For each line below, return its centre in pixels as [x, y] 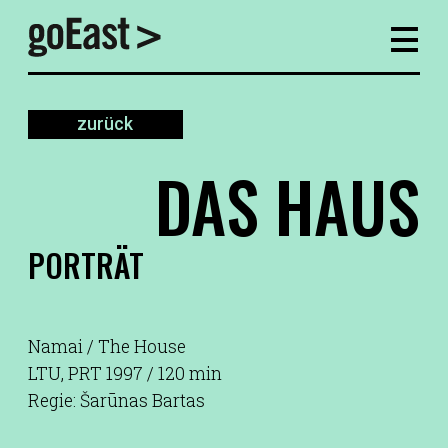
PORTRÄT [86, 265]
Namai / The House [107, 346]
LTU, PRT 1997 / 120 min [125, 373]
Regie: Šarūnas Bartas [116, 400]
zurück [105, 124]
